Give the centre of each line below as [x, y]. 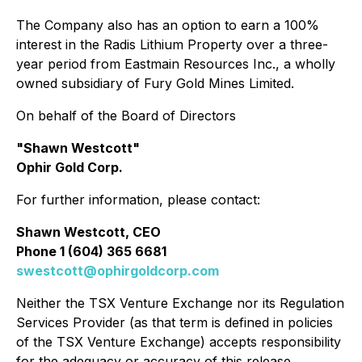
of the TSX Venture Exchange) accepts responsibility [179, 342]
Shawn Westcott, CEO [88, 232]
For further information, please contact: [138, 200]
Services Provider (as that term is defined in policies [175, 322]
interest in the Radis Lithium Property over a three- [172, 44]
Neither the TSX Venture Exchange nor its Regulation [180, 303]
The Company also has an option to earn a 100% [168, 25]
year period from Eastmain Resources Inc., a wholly [176, 64]
